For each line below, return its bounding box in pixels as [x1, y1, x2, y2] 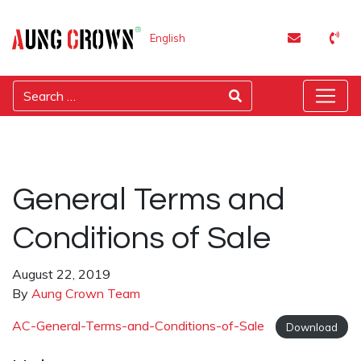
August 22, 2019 [12, 266, 110, 282]
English [150, 31, 185, 45]
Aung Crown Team [31, 285, 140, 301]
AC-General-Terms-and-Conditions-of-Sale [12, 317, 268, 334]
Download [285, 320, 338, 333]
